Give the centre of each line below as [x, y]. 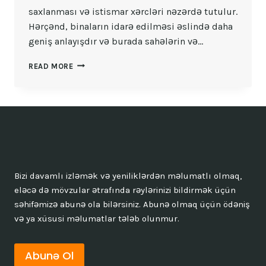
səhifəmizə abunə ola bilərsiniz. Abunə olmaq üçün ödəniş [132, 205]
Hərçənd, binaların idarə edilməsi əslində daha [131, 26]
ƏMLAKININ [95, 99]
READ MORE [51, 66]
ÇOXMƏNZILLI [100, 64]
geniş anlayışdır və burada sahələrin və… [116, 41]
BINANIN [90, 75]
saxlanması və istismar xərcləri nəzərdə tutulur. [133, 11]
